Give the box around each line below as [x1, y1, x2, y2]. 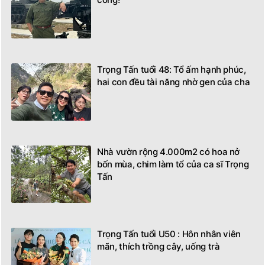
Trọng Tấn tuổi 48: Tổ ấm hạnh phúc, [97, 64, 246, 76]
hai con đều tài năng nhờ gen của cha [97, 76, 250, 88]
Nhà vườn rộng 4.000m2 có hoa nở [97, 146, 240, 158]
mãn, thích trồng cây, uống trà [97, 241, 220, 253]
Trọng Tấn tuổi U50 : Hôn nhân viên [97, 228, 241, 240]
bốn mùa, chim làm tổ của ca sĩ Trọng [97, 159, 249, 170]
